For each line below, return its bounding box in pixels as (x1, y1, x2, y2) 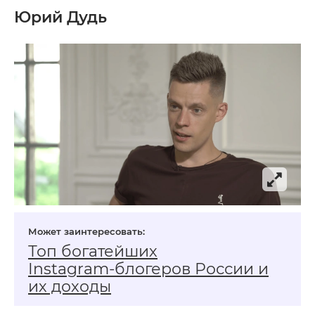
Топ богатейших (28, 242, 157, 262)
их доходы (28, 277, 111, 297)
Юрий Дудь (14, 8, 107, 27)
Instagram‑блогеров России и (28, 259, 269, 279)
